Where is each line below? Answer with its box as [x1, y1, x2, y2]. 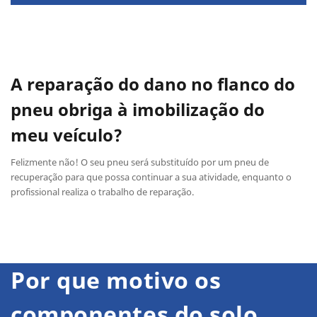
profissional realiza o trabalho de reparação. [11, 185, 194, 198]
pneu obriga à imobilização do [11, 97, 265, 121]
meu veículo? [11, 122, 122, 146]
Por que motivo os [11, 264, 221, 295]
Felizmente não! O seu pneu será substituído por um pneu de [11, 155, 269, 168]
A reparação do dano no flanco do [11, 71, 295, 96]
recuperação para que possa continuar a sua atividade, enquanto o [11, 170, 292, 183]
